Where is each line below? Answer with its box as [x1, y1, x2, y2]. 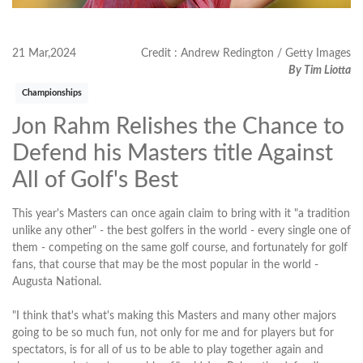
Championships [22, 88, 82, 97]
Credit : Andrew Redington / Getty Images [141, 47, 351, 59]
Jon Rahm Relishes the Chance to [12, 114, 344, 138]
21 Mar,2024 [12, 47, 76, 59]
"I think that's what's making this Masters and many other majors [12, 310, 336, 322]
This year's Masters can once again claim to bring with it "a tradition [12, 207, 350, 220]
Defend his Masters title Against [12, 141, 333, 164]
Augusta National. [12, 275, 101, 288]
